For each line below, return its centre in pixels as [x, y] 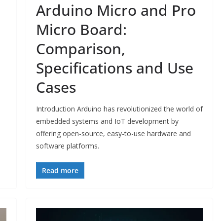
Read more [60, 171]
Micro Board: [81, 30]
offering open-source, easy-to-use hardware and [113, 134]
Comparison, [80, 49]
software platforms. [67, 146]
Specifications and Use [114, 68]
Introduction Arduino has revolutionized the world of [119, 109]
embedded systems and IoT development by [107, 121]
